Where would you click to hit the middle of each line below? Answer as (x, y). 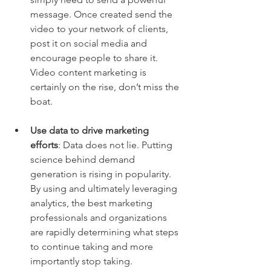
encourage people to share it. (95, 57)
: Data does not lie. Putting (116, 145)
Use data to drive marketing (91, 130)
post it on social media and (90, 43)
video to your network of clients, (100, 28)
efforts (44, 145)
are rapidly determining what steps (106, 232)
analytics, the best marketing (93, 203)
